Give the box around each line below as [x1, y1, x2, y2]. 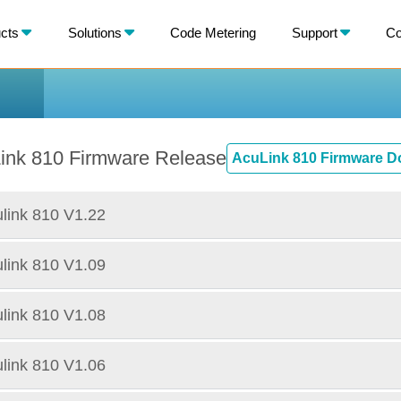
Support [291, 24, 337, 40]
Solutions [67, 24, 122, 40]
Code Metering [169, 24, 256, 40]
